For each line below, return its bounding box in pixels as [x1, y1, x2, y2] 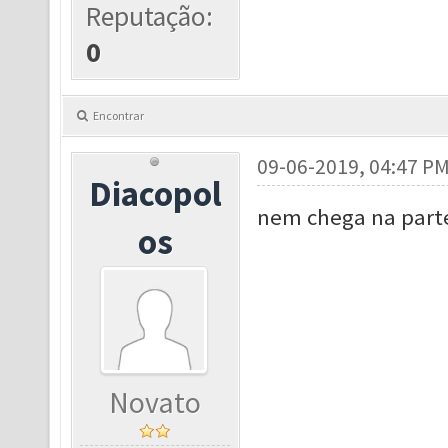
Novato [109, 384, 202, 421]
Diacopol [88, 172, 222, 215]
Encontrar [93, 108, 144, 123]
